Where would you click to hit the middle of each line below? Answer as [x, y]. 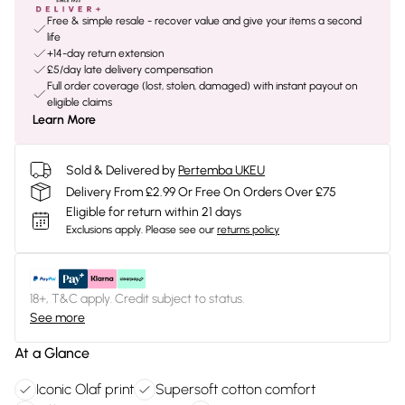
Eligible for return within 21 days [154, 212]
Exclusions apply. [104, 230]
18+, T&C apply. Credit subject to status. [137, 299]
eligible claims [80, 102]
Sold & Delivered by [121, 170]
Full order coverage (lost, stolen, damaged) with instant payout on [202, 86]
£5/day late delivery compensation [130, 70]
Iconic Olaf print [85, 389]
